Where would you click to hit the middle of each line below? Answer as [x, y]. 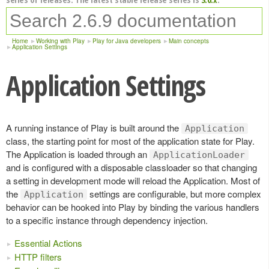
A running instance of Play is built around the [94, 128]
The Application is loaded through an [78, 154]
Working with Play [60, 41]
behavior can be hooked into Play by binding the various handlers [133, 207]
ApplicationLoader [199, 155]
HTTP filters [38, 257]
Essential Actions [48, 243]
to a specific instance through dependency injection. [107, 220]
